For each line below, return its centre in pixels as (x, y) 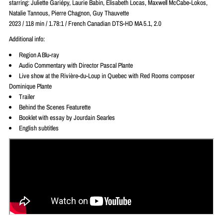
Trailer (27, 96)
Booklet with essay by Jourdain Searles (67, 117)
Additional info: (27, 39)
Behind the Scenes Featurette (55, 107)
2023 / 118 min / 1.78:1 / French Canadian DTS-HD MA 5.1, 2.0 (85, 23)
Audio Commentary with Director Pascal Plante (76, 65)
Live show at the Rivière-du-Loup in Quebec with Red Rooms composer (107, 75)
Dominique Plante (31, 86)
